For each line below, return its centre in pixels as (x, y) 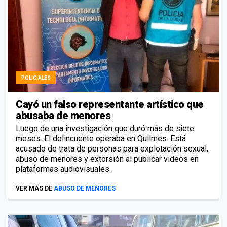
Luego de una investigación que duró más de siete (105, 129)
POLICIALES (36, 78)
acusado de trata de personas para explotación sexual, (112, 149)
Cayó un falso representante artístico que (110, 105)
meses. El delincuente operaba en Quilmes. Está (101, 139)
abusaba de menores (63, 116)
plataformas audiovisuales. (63, 169)
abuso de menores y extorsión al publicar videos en (107, 159)
